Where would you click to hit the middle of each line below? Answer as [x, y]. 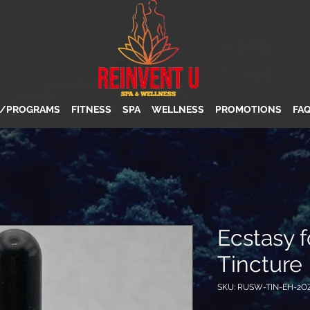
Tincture [260, 264]
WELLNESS [178, 109]
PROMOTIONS [248, 109]
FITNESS [91, 109]
